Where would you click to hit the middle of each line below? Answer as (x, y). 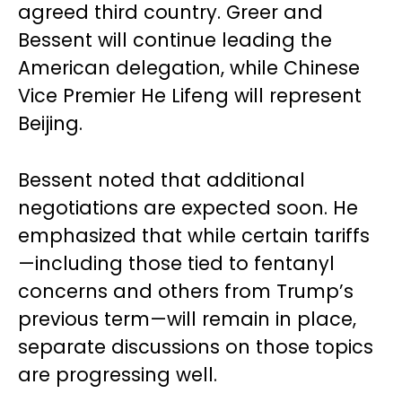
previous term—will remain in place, (187, 319)
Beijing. (50, 123)
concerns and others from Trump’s (186, 291)
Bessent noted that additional (162, 180)
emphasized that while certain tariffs (194, 236)
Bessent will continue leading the (175, 40)
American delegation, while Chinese (189, 68)
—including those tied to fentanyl (176, 263)
